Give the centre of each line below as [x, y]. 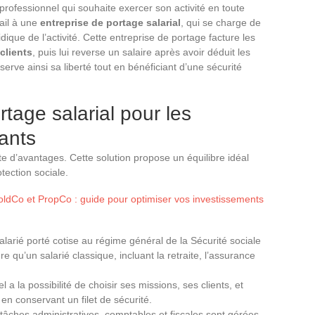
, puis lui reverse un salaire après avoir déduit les [141, 52]
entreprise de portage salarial [110, 22]
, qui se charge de [221, 22]
